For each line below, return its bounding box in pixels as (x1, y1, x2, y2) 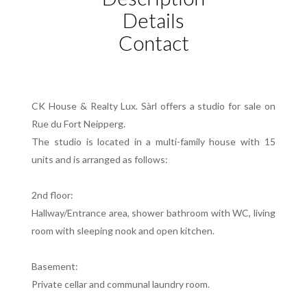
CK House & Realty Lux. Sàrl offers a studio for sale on (32, 100, 275, 112)
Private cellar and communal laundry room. (32, 278, 210, 290)
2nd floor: (32, 189, 74, 201)
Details (123, 8, 184, 32)
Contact (118, 30, 189, 55)
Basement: (32, 260, 79, 272)
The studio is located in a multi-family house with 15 (32, 136, 275, 147)
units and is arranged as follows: (32, 153, 169, 165)
